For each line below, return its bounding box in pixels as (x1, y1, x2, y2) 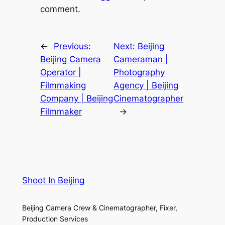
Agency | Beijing (114, 80, 179, 90)
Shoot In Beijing (22, 175, 84, 185)
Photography (114, 67, 165, 77)
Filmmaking (40, 80, 86, 90)
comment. (40, 4, 80, 14)
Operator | (40, 67, 81, 77)
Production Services (22, 214, 88, 223)
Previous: (53, 41, 91, 51)
